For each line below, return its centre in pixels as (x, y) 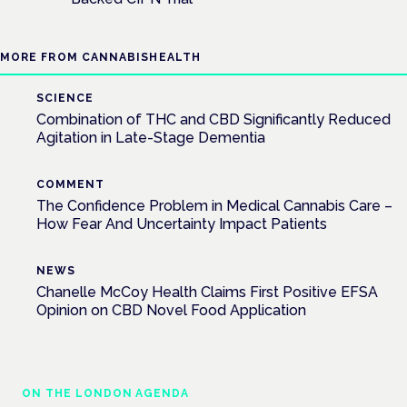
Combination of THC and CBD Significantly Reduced (213, 119)
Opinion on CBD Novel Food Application (171, 310)
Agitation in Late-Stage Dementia (151, 137)
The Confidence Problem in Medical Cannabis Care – (214, 205)
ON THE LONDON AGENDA (106, 393)
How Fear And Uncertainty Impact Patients (182, 223)
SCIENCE (65, 98)
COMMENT (70, 184)
